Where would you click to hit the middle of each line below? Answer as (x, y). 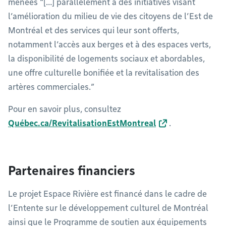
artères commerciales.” (52, 87)
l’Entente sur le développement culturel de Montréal (108, 208)
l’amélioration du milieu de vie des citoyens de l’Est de (110, 16)
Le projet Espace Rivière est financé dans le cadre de (107, 194)
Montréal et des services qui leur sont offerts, (94, 30)
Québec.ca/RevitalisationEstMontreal (82, 123)
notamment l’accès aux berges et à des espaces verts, (109, 44)
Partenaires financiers (72, 171)
